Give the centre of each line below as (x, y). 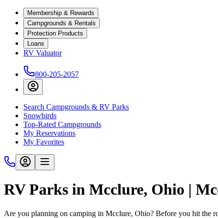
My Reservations (49, 133)
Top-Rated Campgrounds (62, 124)
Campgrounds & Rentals (62, 23)
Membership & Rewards (61, 13)
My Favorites (44, 142)
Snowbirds (40, 116)
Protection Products (55, 33)
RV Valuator (43, 53)
